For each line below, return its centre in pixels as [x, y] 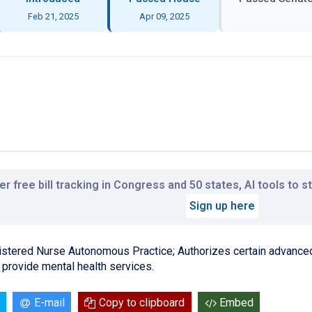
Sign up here [222, 205]
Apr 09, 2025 [164, 16]
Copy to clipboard [142, 303]
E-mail [49, 303]
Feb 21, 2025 [53, 16]
